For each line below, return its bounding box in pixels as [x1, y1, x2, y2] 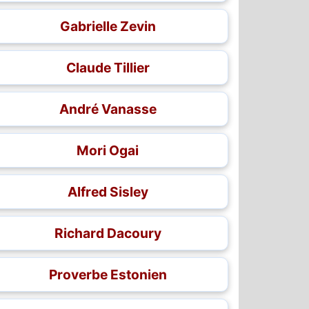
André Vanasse [59, 101, 157, 117]
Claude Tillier [66, 59, 150, 76]
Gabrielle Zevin [59, 18, 156, 34]
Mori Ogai [77, 142, 139, 159]
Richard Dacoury [54, 225, 161, 241]
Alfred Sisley [67, 183, 148, 200]
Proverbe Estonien [48, 266, 167, 283]
